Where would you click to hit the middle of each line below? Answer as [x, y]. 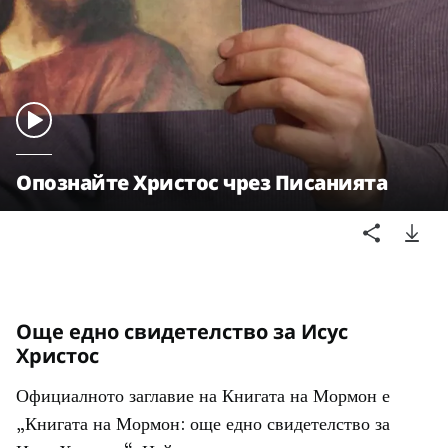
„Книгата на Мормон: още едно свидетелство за [203, 425]
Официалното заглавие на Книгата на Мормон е [203, 397]
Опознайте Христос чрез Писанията [201, 182]
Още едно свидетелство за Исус [182, 331]
